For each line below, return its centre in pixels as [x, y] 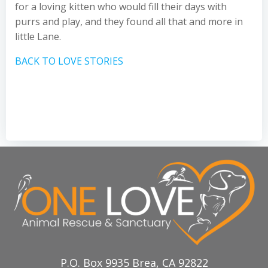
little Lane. [38, 36]
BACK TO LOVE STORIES [69, 61]
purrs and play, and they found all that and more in [129, 22]
